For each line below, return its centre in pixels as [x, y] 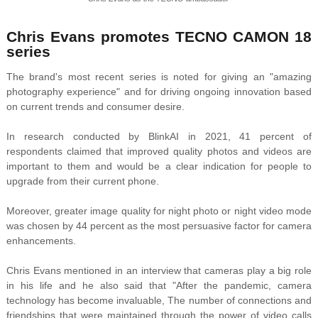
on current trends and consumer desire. [95, 107]
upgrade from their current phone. [82, 181]
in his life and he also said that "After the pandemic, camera [159, 286]
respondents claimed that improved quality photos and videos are [159, 152]
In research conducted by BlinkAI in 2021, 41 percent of [159, 137]
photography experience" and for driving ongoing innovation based [159, 92]
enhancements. [41, 241]
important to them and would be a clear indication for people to [159, 166]
